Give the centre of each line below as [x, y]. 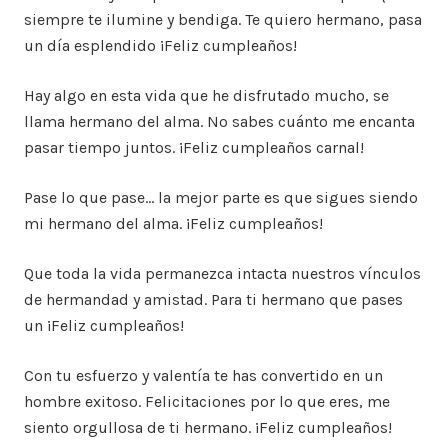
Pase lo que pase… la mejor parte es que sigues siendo [221, 198]
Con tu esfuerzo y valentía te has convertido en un [203, 376]
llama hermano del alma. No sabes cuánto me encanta [219, 122]
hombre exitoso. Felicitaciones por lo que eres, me [207, 402]
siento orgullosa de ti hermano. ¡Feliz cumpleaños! [208, 428]
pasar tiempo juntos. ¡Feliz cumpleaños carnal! [194, 148]
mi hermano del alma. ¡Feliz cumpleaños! [173, 224]
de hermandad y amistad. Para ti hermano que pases [213, 300]
